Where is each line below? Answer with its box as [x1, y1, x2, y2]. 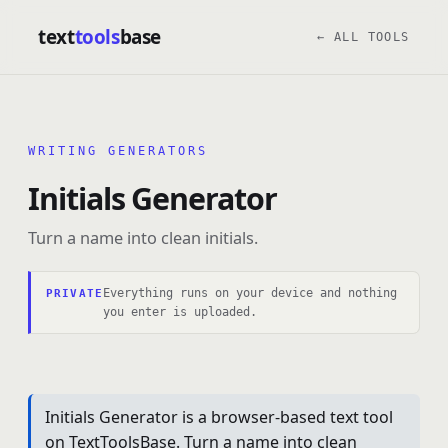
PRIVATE [46, 286, 103, 300]
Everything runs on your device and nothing [102, 285, 397, 300]
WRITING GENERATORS [28, 144, 208, 159]
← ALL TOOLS [316, 30, 410, 44]
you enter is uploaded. [102, 304, 257, 319]
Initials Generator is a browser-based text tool [44, 405, 393, 428]
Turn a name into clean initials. [28, 226, 258, 249]
